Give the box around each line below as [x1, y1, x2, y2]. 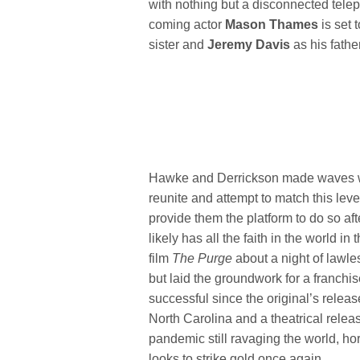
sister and [149, 37, 208, 51]
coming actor [149, 17, 226, 31]
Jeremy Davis [207, 37, 294, 51]
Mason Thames [225, 17, 322, 31]
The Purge [172, 251, 236, 265]
